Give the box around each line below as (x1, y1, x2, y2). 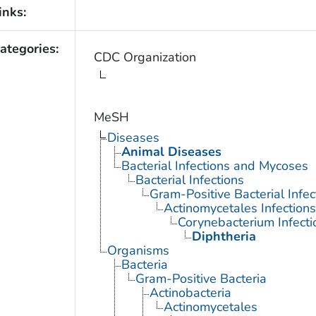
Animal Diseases (121, 143, 221, 161)
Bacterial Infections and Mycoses (121, 157, 308, 175)
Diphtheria (191, 228, 256, 245)
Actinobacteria (149, 284, 231, 302)
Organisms (107, 242, 169, 260)
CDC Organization (93, 49, 196, 66)
